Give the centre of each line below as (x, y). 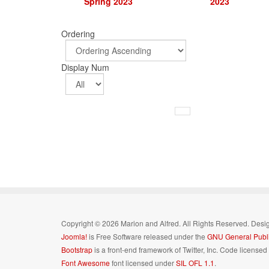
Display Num (86, 67)
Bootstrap (77, 249)
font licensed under (143, 263)
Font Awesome (86, 263)
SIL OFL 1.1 (195, 263)
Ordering (79, 34)
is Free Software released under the (147, 236)
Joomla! (74, 236)
